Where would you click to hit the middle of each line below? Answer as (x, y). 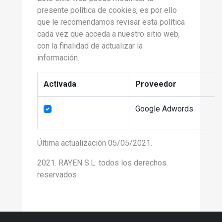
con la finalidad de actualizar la (90, 46)
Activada (60, 84)
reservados (57, 175)
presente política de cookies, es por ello (107, 10)
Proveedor (156, 84)
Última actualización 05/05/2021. (95, 143)
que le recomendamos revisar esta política (111, 22)
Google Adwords (164, 109)
